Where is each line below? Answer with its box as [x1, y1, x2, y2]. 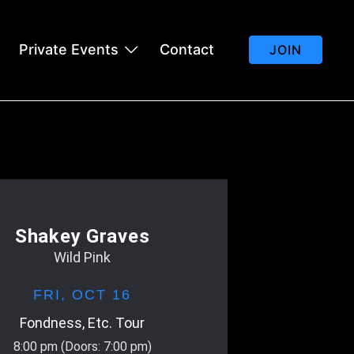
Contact [160, 41, 214, 58]
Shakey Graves [15, 224, 150, 247]
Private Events [19, 41, 119, 58]
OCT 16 [72, 286, 132, 303]
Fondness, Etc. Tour [20, 314, 145, 331]
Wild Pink [54, 248, 111, 265]
